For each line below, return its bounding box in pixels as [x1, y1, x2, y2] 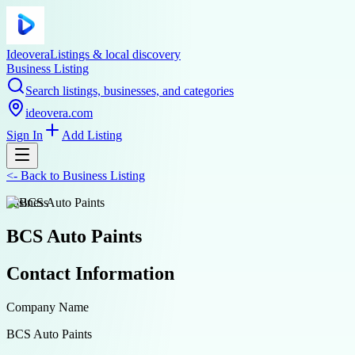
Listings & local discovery [50, 48, 181, 61]
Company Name [6, 300, 89, 314]
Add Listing [62, 128, 122, 142]
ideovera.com [25, 106, 93, 120]
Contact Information [6, 262, 174, 284]
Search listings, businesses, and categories [25, 84, 234, 97]
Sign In [6, 128, 43, 142]
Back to [17, 169, 63, 182]
